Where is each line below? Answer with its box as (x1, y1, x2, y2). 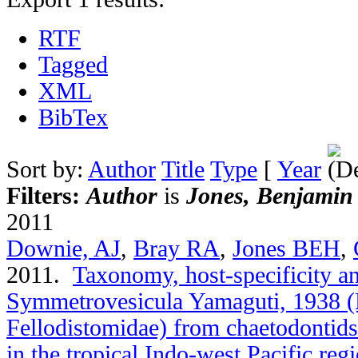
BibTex (38, 104, 108, 130)
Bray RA (133, 235, 220, 261)
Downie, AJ (6, 235, 121, 261)
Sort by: (6, 156, 88, 182)
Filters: (6, 182, 86, 209)
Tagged (38, 51, 108, 78)
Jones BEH (233, 235, 340, 261)
